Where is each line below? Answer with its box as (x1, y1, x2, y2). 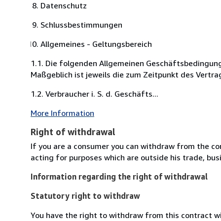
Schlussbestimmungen (40, 19, 122, 30)
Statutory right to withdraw (31, 190, 140, 201)
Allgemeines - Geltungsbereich (40, 38, 152, 49)
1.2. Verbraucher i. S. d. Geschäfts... (31, 88, 158, 99)
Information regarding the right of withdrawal (31, 171, 208, 182)
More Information (31, 108, 94, 118)
